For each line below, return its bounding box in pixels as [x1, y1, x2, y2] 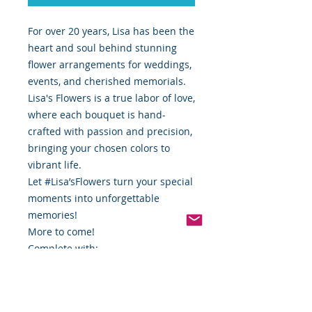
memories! [28, 208, 77, 222]
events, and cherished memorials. [28, 75, 186, 88]
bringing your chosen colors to [28, 141, 170, 155]
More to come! [28, 225, 95, 239]
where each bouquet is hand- [28, 108, 166, 122]
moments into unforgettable [28, 192, 159, 205]
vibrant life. [28, 158, 81, 172]
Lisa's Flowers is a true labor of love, [28, 91, 195, 105]
